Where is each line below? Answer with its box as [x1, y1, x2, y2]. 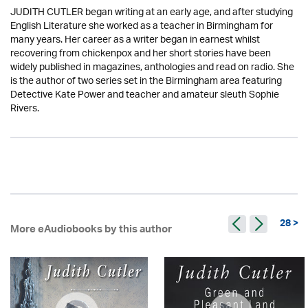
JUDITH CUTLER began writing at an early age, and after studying [10, 2, 293, 24]
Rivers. [10, 98, 39, 120]
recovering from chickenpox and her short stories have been [10, 43, 271, 65]
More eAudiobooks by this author [10, 221, 172, 241]
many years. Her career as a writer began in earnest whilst [10, 30, 260, 52]
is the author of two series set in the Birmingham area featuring [10, 71, 282, 93]
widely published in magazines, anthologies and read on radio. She [10, 57, 294, 79]
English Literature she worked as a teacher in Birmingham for [10, 16, 273, 38]
